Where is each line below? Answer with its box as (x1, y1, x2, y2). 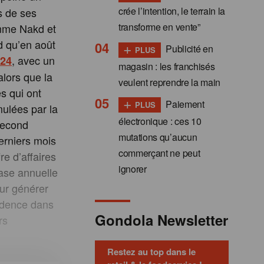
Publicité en (163, 41, 213, 55)
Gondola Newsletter (95, 210, 228, 230)
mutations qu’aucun (118, 130, 197, 144)
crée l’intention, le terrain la (118, 4, 226, 18)
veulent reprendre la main (118, 75, 220, 89)
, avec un (12, 52, 55, 68)
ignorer (118, 162, 147, 176)
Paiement (163, 97, 204, 111)
